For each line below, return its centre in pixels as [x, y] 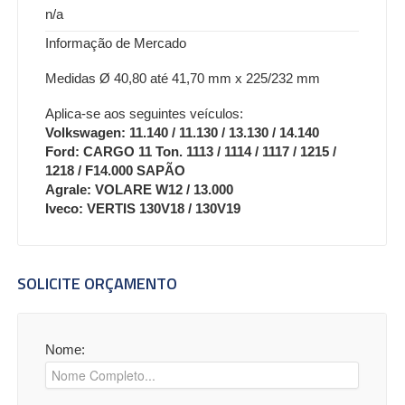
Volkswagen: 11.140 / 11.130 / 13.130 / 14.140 [182, 132]
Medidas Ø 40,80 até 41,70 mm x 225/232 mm [183, 78]
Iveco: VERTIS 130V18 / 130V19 [143, 208]
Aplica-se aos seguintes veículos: [144, 113]
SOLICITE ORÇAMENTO [97, 283]
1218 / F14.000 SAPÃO [115, 170]
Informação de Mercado [116, 42]
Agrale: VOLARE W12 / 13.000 [139, 189]
